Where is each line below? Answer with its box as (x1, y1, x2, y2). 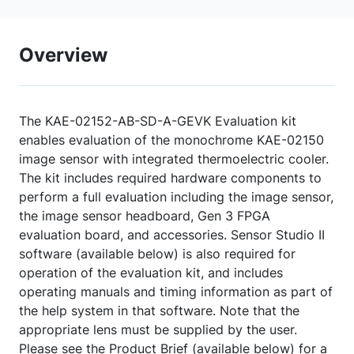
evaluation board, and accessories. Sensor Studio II (19, 227, 325, 243)
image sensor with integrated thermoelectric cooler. (19, 151, 329, 167)
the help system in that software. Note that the (19, 303, 299, 318)
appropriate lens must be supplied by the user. (19, 322, 297, 337)
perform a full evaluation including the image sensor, (19, 189, 333, 205)
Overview (19, 43, 107, 66)
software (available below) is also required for (19, 246, 296, 262)
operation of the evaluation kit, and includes (19, 265, 283, 281)
